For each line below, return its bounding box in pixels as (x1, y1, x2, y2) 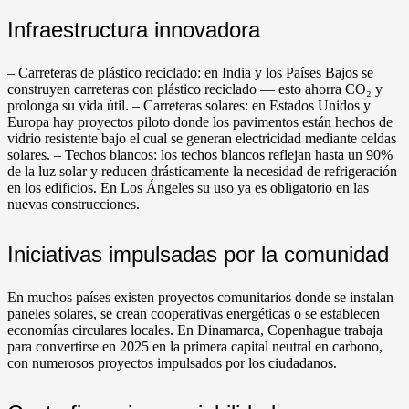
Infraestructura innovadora (7, 16, 260, 42)
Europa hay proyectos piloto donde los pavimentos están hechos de (7, 113, 393, 130)
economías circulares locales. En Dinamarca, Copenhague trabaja (7, 321, 383, 338)
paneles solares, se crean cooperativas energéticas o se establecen (7, 305, 380, 321)
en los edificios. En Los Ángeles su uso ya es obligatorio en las (7, 179, 369, 195)
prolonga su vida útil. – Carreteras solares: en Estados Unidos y (7, 97, 371, 113)
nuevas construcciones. (7, 195, 140, 212)
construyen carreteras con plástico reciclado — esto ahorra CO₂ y (7, 80, 383, 97)
